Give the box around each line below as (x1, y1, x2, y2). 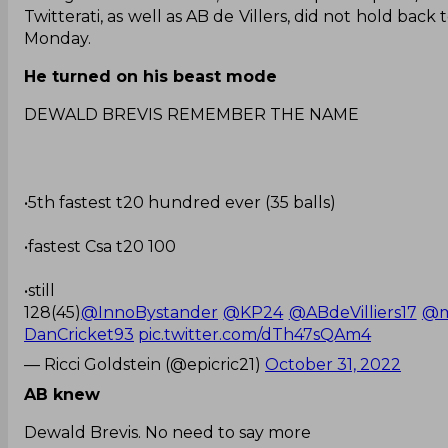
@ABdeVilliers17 (288, 302, 417, 322)
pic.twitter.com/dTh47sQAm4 (138, 324, 371, 344)
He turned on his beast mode (24, 66, 277, 86)
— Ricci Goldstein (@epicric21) (24, 354, 265, 374)
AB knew (24, 384, 105, 404)
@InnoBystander (81, 302, 218, 322)
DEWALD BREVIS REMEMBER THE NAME (24, 104, 359, 124)
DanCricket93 (24, 324, 134, 344)
